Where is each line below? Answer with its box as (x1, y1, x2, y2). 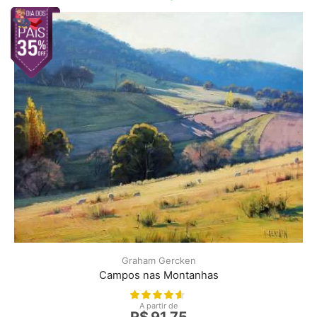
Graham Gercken (121, 255, 196, 267)
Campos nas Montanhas (98, 269, 219, 282)
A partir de (139, 301, 178, 311)
